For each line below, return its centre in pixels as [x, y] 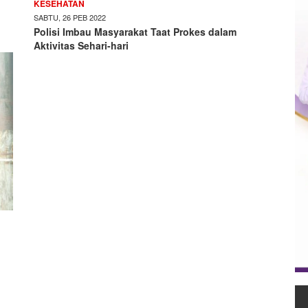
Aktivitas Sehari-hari [81, 45]
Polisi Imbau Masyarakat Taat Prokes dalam [135, 32]
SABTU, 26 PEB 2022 [70, 17]
